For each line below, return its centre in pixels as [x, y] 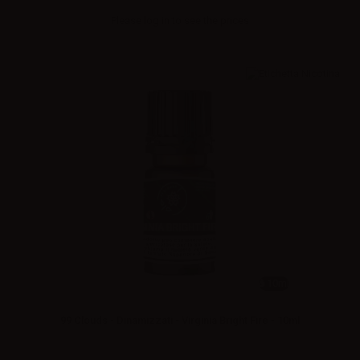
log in [157, 20]
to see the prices [209, 20]
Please [127, 20]
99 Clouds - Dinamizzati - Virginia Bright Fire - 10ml [180, 320]
